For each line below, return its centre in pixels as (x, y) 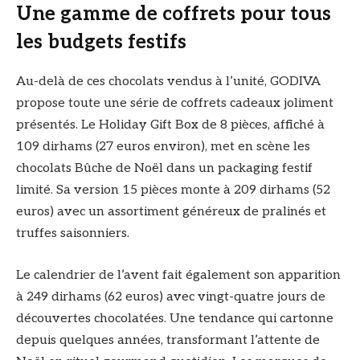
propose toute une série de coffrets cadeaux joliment (175, 104)
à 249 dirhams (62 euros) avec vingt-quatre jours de (171, 297)
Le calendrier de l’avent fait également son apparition (178, 275)
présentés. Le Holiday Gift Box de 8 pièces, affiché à (170, 125)
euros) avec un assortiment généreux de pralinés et (171, 212)
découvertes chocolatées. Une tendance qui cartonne (175, 318)
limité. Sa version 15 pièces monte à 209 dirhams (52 (173, 190)
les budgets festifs (101, 43)
